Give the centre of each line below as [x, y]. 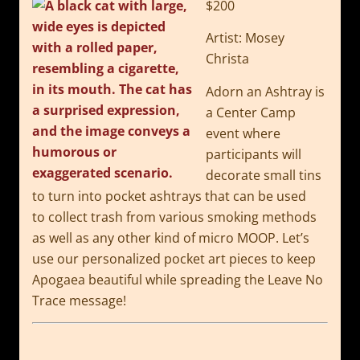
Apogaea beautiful [89, 279]
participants [244, 154]
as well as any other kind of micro [135, 237]
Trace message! [79, 300]
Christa [227, 59]
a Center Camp [251, 112]
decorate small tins [264, 175]
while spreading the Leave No [234, 279]
